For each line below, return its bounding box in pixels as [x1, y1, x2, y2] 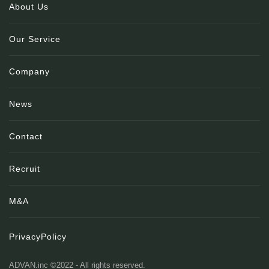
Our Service [9, 34, 61, 44]
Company [9, 67, 50, 77]
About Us [9, 2, 49, 12]
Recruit [9, 164, 40, 174]
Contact [9, 131, 43, 142]
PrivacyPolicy [9, 232, 67, 242]
